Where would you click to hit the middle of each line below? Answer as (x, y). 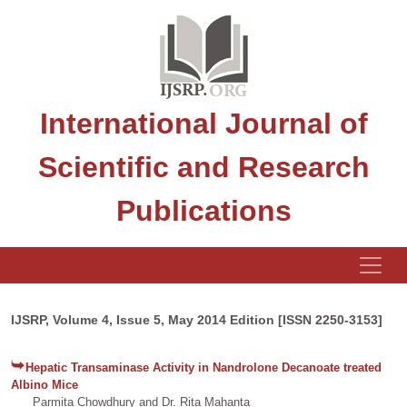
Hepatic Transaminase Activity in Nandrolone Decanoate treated (203, 367)
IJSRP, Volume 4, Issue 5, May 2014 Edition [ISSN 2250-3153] (197, 320)
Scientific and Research (203, 167)
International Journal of (203, 124)
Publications (203, 211)
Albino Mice (45, 385)
